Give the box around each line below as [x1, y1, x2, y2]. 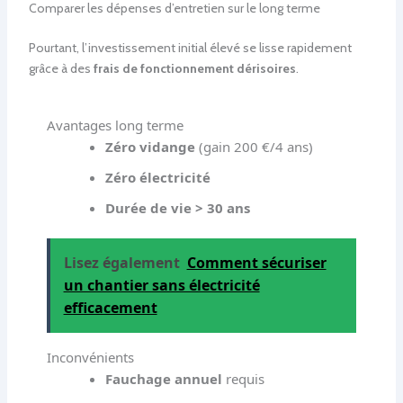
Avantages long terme [46, 115, 184, 134]
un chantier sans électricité [63, 275, 260, 296]
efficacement [63, 298, 157, 318]
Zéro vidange [104, 137, 195, 156]
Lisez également [63, 253, 180, 273]
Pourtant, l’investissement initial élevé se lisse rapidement [28, 40, 352, 57]
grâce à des [28, 60, 94, 77]
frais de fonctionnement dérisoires [93, 60, 296, 77]
